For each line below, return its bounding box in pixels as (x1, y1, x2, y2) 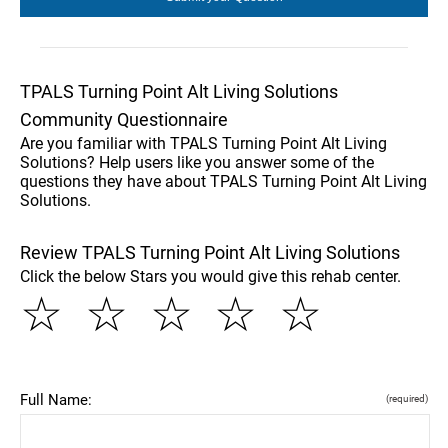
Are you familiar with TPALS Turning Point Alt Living (20, 134, 387, 153)
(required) (386, 393, 428, 404)
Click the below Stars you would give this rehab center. (20, 267, 401, 286)
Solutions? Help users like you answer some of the (20, 153, 374, 172)
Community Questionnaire (20, 109, 228, 130)
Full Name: (20, 391, 92, 409)
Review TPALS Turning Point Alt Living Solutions (20, 242, 400, 263)
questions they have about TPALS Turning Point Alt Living (20, 172, 427, 191)
